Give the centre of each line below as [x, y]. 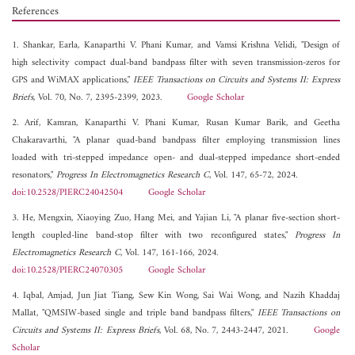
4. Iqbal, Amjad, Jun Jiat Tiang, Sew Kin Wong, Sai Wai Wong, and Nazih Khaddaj [176, 296]
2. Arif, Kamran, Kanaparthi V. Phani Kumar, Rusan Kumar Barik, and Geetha [176, 124]
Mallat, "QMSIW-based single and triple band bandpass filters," [135, 314]
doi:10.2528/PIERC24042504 [67, 193]
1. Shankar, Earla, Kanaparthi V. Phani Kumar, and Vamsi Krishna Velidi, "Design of [176, 46]
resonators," [34, 176]
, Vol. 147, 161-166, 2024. [169, 254]
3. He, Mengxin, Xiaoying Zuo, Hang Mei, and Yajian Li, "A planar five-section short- [176, 219]
